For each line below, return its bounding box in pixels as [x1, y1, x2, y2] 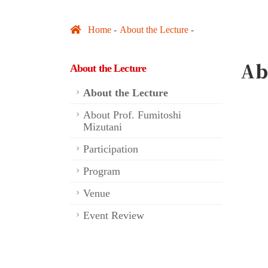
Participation [83, 142, 138, 155]
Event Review [83, 209, 144, 221]
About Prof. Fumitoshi [83, 108, 181, 121]
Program [83, 165, 120, 177]
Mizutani [83, 120, 122, 133]
